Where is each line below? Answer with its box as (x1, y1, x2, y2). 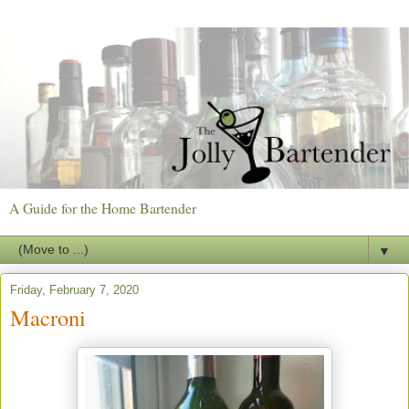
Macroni (10, 301, 86, 332)
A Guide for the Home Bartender (9, 197, 196, 217)
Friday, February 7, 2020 (10, 282, 139, 297)
